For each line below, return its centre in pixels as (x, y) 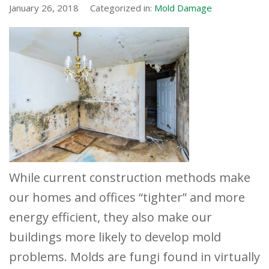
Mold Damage (183, 8)
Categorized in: (122, 8)
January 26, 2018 (44, 8)
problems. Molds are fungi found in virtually (134, 257)
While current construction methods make (130, 178)
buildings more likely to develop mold (115, 237)
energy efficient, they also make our (110, 217)
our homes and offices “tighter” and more (127, 198)
